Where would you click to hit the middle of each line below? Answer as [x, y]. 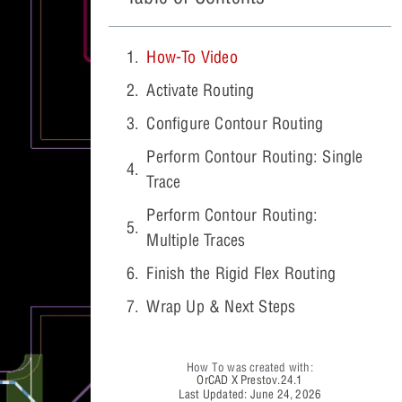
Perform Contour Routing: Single [255, 156]
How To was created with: [250, 367]
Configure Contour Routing [235, 123]
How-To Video [192, 57]
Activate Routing [201, 90]
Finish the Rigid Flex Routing [241, 273]
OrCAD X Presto [235, 379]
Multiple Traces [196, 240]
